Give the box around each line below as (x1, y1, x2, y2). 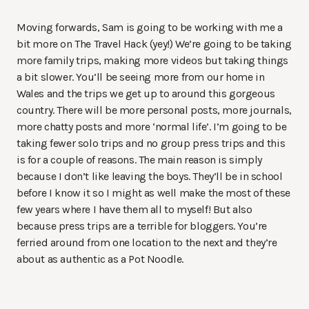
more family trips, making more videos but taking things (17, 54, 289, 68)
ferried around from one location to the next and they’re (17, 236, 277, 250)
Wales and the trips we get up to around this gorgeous (17, 87, 275, 101)
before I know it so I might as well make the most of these (17, 186, 290, 200)
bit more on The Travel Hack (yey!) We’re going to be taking (17, 37, 292, 51)
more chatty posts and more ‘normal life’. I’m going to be (17, 120, 287, 134)
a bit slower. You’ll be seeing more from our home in (17, 70, 265, 84)
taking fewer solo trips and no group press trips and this (17, 137, 286, 150)
